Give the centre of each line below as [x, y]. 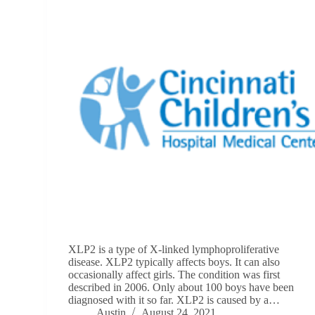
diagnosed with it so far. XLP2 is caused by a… [174, 300]
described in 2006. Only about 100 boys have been [181, 287]
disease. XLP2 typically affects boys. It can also [174, 262]
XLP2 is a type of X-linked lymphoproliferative [174, 249]
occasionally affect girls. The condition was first [174, 274]
